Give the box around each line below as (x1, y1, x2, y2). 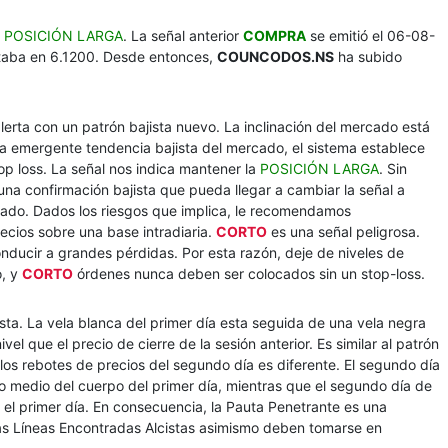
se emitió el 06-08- (306, 27, 435, 44)
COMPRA (243, 27, 306, 44)
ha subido (334, 48, 402, 65)
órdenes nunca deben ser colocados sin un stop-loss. (73, 265, 425, 282)
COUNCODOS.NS (217, 48, 334, 65)
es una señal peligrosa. (267, 223, 420, 240)
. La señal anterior (123, 27, 243, 44)
